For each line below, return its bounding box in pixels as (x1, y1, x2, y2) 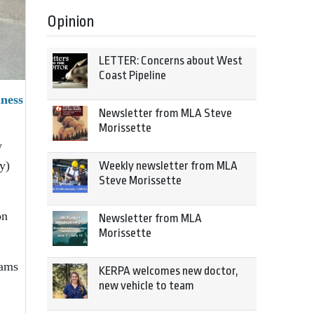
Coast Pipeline (99, 69, 166, 82)
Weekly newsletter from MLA (99, 159, 238, 172)
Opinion (47, 13, 95, 31)
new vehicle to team (99, 279, 194, 292)
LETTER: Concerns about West (99, 54, 243, 67)
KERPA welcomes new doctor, (99, 264, 238, 278)
